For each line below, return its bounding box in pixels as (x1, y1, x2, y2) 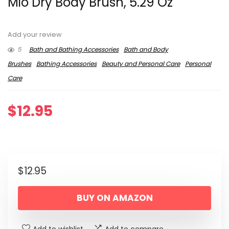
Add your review (8, 30, 62, 39)
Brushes (8, 59, 31, 68)
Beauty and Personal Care (102, 59, 180, 68)
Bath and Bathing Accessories (29, 45, 119, 54)
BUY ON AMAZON (76, 192, 153, 204)
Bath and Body (124, 45, 168, 54)
